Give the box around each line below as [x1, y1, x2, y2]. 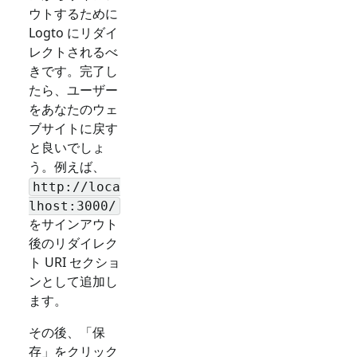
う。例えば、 [29, 158, 105, 176]
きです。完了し [29, 62, 118, 80]
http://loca [33, 178, 120, 194]
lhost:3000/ [29, 198, 116, 214]
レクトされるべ [29, 43, 118, 61]
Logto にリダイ [29, 24, 118, 42]
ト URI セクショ [29, 253, 120, 272]
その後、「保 [29, 324, 105, 342]
